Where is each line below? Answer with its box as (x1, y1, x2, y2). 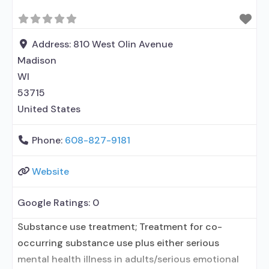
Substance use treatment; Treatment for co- (17, 220, 222, 233)
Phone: (32, 133, 65, 147)
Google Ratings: (17, 196, 92, 209)
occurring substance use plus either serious (17, 236, 219, 249)
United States (17, 102, 80, 115)
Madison (17, 53, 56, 67)
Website (32, 165, 69, 178)
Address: (32, 37, 73, 50)
